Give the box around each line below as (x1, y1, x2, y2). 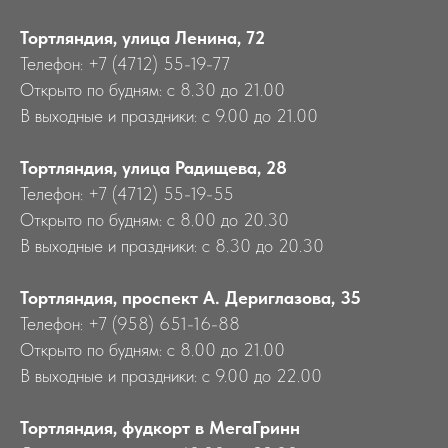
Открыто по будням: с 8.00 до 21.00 (20, 339, 285, 360)
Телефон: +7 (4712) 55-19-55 (20, 183, 234, 204)
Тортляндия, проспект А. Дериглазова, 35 (20, 287, 361, 308)
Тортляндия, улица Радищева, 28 (20, 157, 287, 178)
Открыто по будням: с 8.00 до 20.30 (20, 209, 289, 230)
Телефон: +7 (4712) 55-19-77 (20, 53, 230, 74)
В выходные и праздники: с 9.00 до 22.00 (20, 365, 322, 386)
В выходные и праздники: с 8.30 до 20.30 (20, 235, 324, 256)
